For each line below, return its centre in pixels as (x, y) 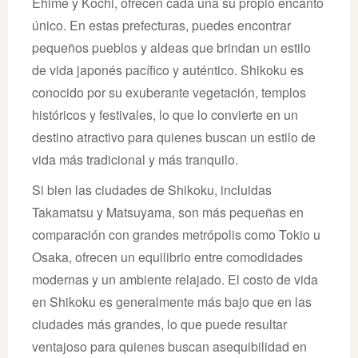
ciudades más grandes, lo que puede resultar (159, 324)
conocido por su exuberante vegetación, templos (169, 92)
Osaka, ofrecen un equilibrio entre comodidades (167, 257)
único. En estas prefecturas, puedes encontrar (161, 25)
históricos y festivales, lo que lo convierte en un (165, 114)
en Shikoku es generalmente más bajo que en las (172, 301)
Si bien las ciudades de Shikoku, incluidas (152, 189)
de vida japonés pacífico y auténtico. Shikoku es (168, 70)
